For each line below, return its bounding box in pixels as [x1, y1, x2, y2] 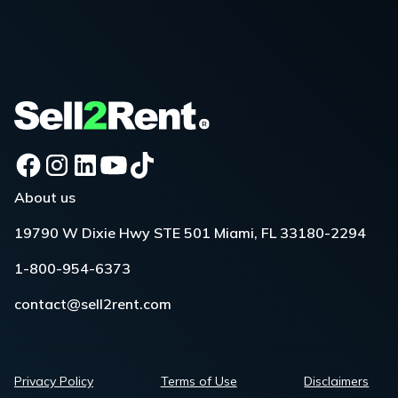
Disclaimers [304, 373, 370, 390]
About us [14, 188, 76, 207]
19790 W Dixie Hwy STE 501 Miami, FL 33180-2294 [14, 224, 366, 243]
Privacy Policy [14, 373, 93, 390]
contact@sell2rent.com [14, 295, 171, 314]
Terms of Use [160, 373, 237, 390]
